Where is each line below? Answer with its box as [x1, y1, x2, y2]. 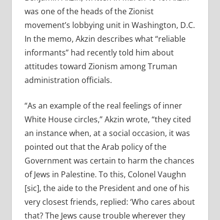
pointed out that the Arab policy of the [24, 141, 166, 153]
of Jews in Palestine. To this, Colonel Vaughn [24, 169, 186, 180]
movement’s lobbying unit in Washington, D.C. [24, 20, 195, 31]
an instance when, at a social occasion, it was [24, 128, 190, 139]
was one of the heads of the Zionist [24, 6, 154, 17]
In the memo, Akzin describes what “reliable [24, 33, 186, 45]
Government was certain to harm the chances [24, 155, 194, 166]
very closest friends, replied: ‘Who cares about [24, 196, 195, 208]
